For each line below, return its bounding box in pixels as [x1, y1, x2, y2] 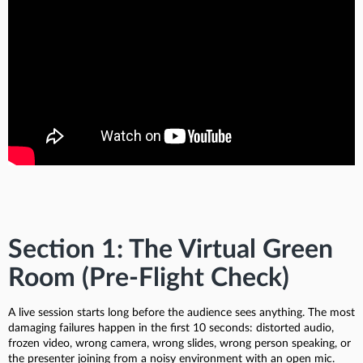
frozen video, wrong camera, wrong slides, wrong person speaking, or [8, 337, 351, 349]
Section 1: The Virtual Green [8, 236, 333, 263]
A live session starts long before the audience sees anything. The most [8, 306, 355, 318]
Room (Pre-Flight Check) [8, 264, 289, 291]
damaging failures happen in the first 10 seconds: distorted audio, [8, 322, 334, 334]
